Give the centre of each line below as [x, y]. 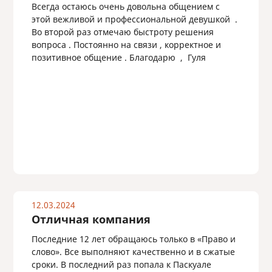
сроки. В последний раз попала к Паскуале [121, 264]
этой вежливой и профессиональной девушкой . [134, 19]
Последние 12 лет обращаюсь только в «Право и [133, 239]
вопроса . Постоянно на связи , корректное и [126, 45]
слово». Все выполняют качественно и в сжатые [133, 252]
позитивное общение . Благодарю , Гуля [118, 57]
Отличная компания [91, 219]
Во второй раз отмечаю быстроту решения [122, 32]
